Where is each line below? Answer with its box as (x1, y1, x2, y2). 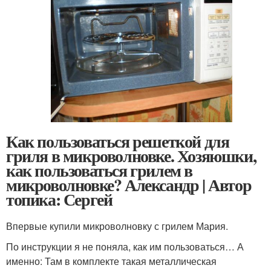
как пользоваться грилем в (6, 158, 192, 183)
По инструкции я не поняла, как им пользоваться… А (6, 240, 244, 254)
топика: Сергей (6, 187, 113, 212)
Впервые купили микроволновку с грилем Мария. (6, 219, 228, 233)
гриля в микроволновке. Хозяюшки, (6, 143, 256, 169)
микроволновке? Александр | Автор (6, 172, 252, 198)
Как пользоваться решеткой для (6, 129, 229, 154)
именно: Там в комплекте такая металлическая (6, 254, 217, 269)
